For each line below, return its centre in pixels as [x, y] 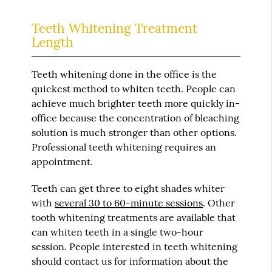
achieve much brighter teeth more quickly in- [136, 103]
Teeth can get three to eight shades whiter [128, 188]
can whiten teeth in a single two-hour [118, 232]
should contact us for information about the [130, 261]
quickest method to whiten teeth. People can [134, 88]
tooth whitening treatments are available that [134, 217]
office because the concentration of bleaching [136, 117]
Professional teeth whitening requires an [124, 147]
